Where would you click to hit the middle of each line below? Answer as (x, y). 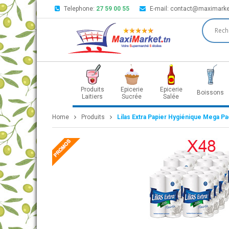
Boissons (210, 93)
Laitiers (92, 97)
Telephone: (80, 9)
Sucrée (132, 97)
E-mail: (160, 9)
